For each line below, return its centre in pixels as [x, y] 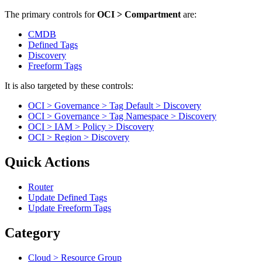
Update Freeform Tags [70, 208]
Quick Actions [47, 162]
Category [32, 232]
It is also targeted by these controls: [69, 86]
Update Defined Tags [68, 198]
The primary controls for [50, 15]
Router [41, 187]
